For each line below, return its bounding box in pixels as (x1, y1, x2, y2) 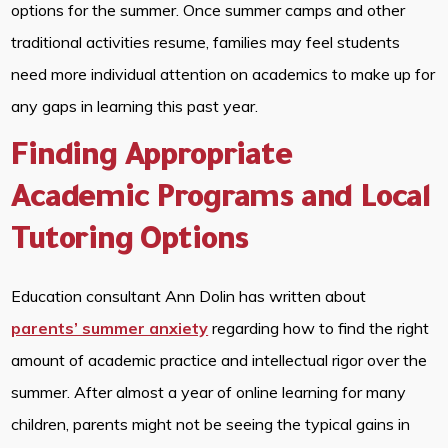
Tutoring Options (11, 225, 249, 260)
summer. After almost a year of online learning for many (11, 381, 407, 402)
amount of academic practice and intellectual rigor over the (11, 349, 428, 370)
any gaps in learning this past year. (11, 95, 263, 116)
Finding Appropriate (11, 141, 292, 176)
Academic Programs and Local (11, 183, 431, 218)
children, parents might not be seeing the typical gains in (11, 413, 411, 434)
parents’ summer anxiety (11, 317, 209, 338)
